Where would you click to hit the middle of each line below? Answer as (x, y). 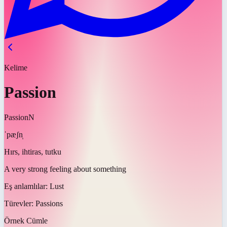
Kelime (16, 68)
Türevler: (20, 203)
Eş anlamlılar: (27, 186)
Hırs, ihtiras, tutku (33, 152)
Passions (49, 203)
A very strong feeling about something (65, 169)
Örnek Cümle (26, 220)
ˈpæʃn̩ (13, 134)
